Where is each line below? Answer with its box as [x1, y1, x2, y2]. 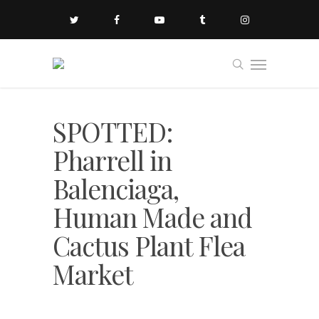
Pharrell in [53, 142, 172, 177]
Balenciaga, [53, 171, 179, 206]
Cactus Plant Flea [53, 228, 245, 263]
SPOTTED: [53, 114, 173, 149]
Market [53, 256, 133, 291]
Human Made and [53, 199, 252, 234]
